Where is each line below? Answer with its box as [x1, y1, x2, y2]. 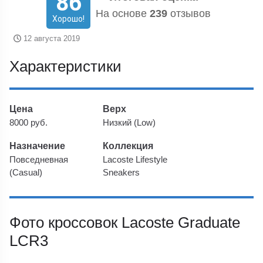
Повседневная [9, 154, 69, 164]
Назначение [9, 140, 66, 151]
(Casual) [9, 167, 43, 177]
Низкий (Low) [103, 117, 156, 127]
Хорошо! [52, 14, 85, 23]
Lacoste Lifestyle [103, 154, 168, 164]
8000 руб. [9, 117, 48, 127]
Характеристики [9, 58, 122, 75]
